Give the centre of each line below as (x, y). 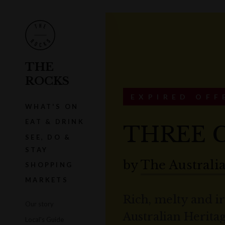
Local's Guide (44, 219)
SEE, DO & (48, 137)
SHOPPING (49, 164)
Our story (39, 204)
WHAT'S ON (52, 106)
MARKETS (47, 180)
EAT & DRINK (55, 122)
